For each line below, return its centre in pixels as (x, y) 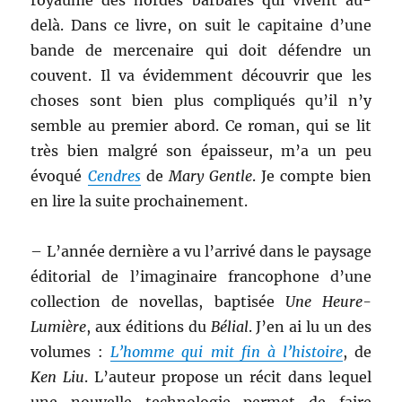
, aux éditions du (149, 327)
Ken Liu (58, 377)
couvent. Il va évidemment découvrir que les (201, 75)
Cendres (114, 176)
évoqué (59, 176)
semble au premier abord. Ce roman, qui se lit (201, 126)
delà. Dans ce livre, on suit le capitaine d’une (201, 25)
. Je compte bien (312, 176)
